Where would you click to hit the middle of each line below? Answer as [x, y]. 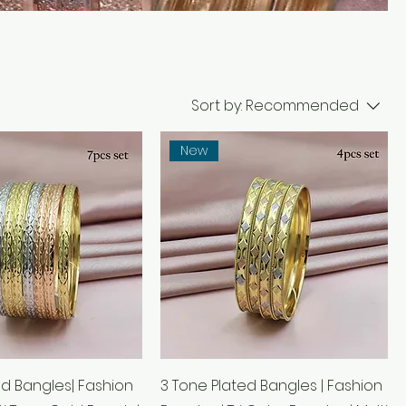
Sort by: [217, 106]
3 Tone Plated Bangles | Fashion [271, 386]
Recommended [302, 106]
